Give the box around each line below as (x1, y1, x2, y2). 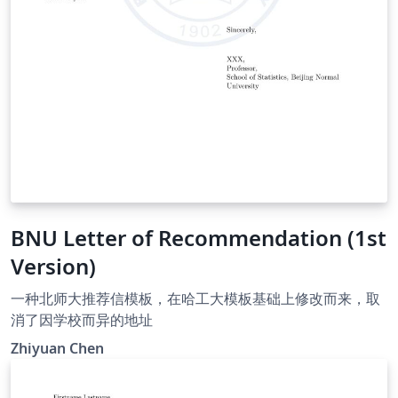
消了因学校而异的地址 (11, 309, 153, 330)
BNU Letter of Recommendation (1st (11, 222, 386, 252)
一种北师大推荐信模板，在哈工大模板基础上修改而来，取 (11, 288, 380, 308)
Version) (11, 251, 96, 281)
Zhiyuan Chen (11, 338, 104, 358)
